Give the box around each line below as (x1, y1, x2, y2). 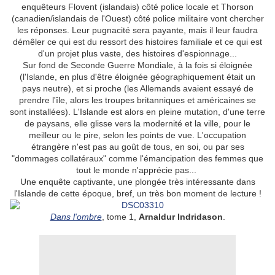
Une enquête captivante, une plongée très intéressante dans (20, 177, 255, 187)
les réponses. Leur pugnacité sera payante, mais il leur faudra (17, 25, 258, 36)
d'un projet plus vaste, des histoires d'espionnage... (38, 48, 237, 59)
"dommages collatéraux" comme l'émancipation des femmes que (12, 153, 263, 164)
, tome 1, (101, 212, 139, 222)
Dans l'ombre (50, 212, 102, 222)
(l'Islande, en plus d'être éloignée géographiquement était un (20, 72, 255, 82)
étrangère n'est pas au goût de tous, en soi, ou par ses (31, 142, 244, 152)
